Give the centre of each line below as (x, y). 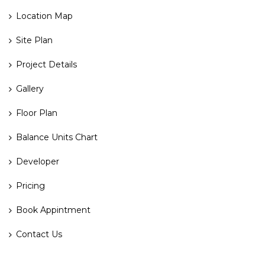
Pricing (30, 186)
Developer (38, 161)
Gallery (30, 89)
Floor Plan (37, 113)
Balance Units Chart (57, 137)
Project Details (46, 64)
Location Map (44, 16)
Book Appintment (53, 210)
